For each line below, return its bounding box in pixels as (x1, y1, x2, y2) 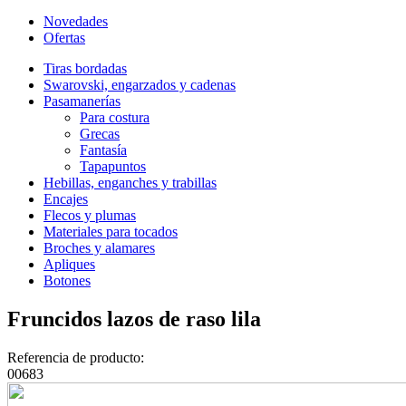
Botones (43, 272, 91, 288)
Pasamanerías (43, 92, 121, 109)
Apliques (43, 256, 95, 272)
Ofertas (43, 29, 85, 45)
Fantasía (80, 141, 127, 158)
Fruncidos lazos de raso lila (7, 306, 261, 331)
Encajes (43, 190, 88, 207)
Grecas (80, 125, 120, 141)
